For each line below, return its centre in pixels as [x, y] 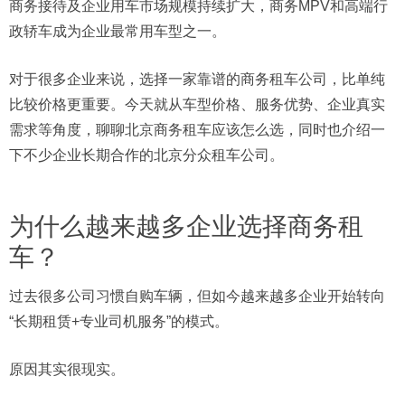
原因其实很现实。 [67, 369]
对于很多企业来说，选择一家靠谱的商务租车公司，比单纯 [197, 79]
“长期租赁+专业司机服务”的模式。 [119, 321]
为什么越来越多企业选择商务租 [186, 226]
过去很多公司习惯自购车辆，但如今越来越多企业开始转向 [197, 296]
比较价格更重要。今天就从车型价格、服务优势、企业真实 [197, 104]
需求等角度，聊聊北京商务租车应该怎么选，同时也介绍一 [197, 130]
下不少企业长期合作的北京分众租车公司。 [146, 155]
